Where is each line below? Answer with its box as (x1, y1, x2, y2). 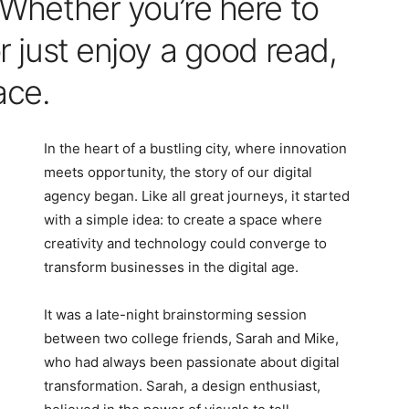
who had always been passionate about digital (44, 353, 340, 371)
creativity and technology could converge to (44, 235, 327, 252)
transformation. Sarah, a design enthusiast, (44, 377, 320, 394)
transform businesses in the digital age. (44, 258, 299, 276)
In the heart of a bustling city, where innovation (44, 140, 347, 157)
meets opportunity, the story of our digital (44, 163, 312, 181)
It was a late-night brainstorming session (44, 306, 307, 323)
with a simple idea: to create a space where (44, 211, 322, 228)
